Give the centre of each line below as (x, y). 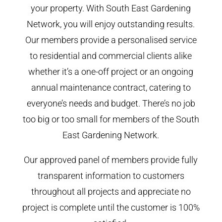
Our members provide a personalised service (111, 40)
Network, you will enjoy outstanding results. (111, 24)
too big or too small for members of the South (111, 119)
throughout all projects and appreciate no (111, 191)
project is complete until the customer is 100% (111, 207)
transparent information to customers (111, 175)
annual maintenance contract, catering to (111, 87)
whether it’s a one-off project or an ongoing (111, 71)
